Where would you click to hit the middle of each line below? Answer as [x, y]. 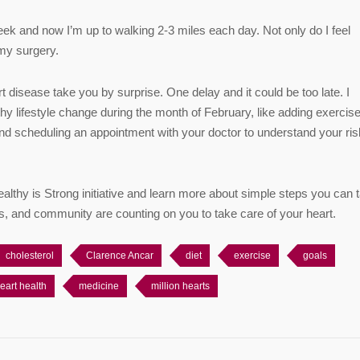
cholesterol [30, 255]
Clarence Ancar [120, 255]
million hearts [180, 286]
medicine [99, 286]
